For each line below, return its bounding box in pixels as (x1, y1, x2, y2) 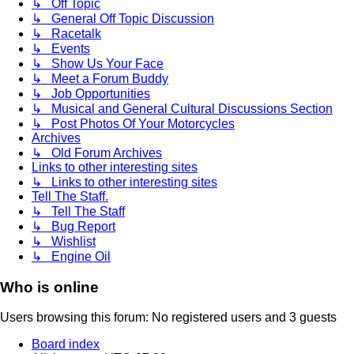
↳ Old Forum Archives (32, 145, 162, 160)
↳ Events (32, 41, 90, 55)
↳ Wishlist (32, 234, 96, 248)
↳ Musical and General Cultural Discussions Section (32, 101, 333, 115)
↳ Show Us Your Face (32, 56, 164, 70)
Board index (32, 337, 100, 352)
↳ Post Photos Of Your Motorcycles (32, 116, 235, 130)
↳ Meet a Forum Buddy (32, 71, 168, 85)
